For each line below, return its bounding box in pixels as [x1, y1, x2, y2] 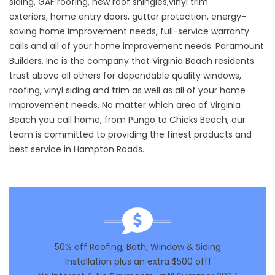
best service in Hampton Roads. [9, 142, 144, 155]
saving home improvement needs [9, 25, 156, 37]
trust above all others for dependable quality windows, [9, 69, 241, 82]
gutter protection [132, 10, 207, 23]
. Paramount [211, 39, 264, 52]
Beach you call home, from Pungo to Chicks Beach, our [9, 113, 246, 126]
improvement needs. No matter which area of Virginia [9, 98, 241, 111]
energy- [211, 10, 246, 23]
